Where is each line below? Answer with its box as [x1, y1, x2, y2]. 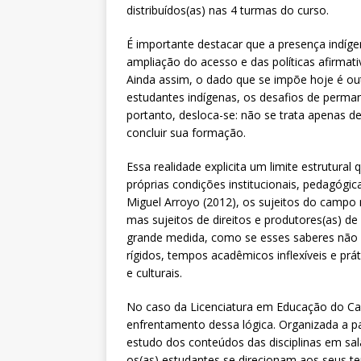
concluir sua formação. [127, 125, 246, 141]
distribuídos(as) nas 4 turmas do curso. [127, 2, 329, 19]
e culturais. [127, 265, 182, 281]
